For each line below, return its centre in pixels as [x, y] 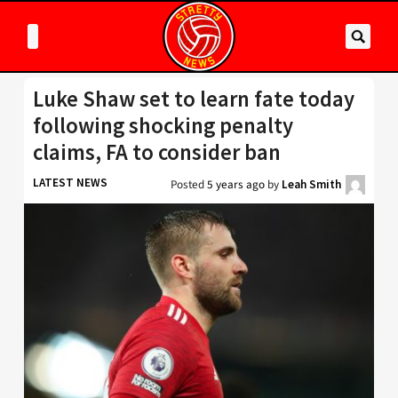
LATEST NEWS [70, 183]
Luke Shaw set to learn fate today [194, 99]
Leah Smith [311, 184]
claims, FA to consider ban [157, 152]
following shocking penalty [163, 126]
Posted [189, 184]
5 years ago [236, 184]
